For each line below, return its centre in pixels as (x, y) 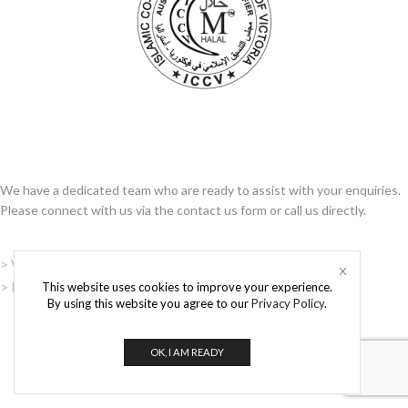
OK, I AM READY (187, 352)
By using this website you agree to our (149, 303)
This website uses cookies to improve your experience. (187, 286)
